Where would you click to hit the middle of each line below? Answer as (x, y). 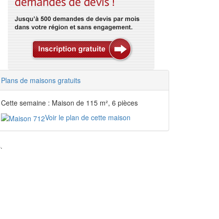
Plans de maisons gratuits (41, 80)
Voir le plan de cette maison (88, 117)
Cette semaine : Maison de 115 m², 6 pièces (69, 103)
